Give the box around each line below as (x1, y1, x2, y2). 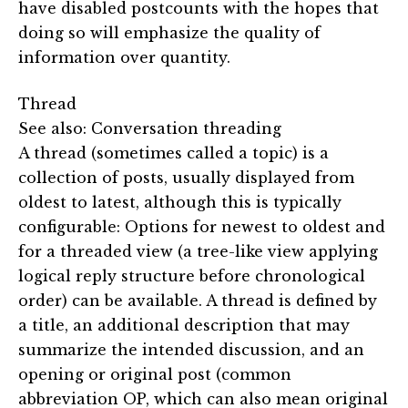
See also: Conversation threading (18, 119, 281, 138)
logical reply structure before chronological (18, 267, 365, 286)
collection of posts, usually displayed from (18, 168, 354, 188)
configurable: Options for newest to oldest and (18, 218, 385, 237)
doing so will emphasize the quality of (18, 24, 321, 43)
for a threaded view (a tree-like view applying (18, 242, 378, 261)
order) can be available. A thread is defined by (18, 291, 377, 311)
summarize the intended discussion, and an (18, 341, 364, 360)
